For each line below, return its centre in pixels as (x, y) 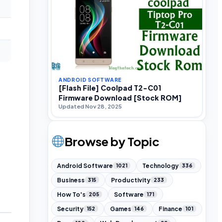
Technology (161, 166)
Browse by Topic (112, 141)
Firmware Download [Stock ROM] (120, 97)
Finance (170, 209)
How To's (71, 194)
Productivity (131, 180)
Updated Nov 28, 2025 (90, 106)
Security (70, 209)
